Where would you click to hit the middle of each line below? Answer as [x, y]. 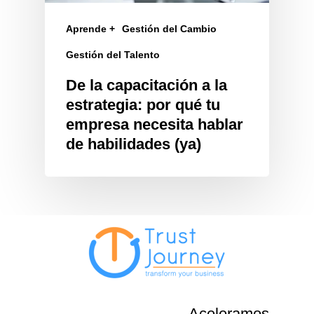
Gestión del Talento [113, 54]
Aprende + [90, 28]
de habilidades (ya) [134, 144]
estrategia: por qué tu [143, 104]
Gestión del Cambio [169, 28]
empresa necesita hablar [155, 124]
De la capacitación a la [146, 85]
